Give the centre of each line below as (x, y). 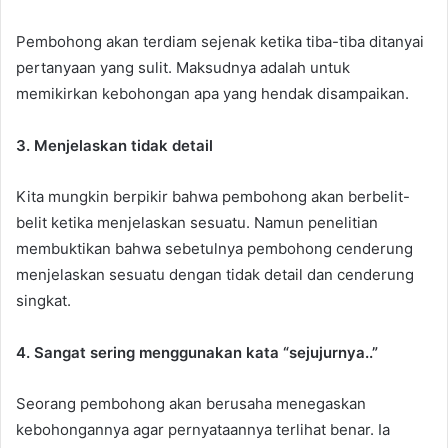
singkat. (43, 300)
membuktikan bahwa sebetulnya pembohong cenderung (214, 248)
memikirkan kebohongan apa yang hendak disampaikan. (212, 93)
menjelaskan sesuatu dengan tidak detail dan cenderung (215, 274)
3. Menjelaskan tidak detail (114, 145)
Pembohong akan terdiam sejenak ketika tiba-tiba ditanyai (220, 41)
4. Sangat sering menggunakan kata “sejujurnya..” (197, 352)
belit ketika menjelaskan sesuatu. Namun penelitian (197, 222)
